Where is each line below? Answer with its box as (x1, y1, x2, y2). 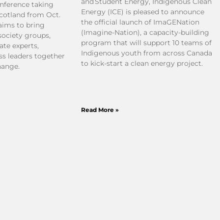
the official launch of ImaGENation (81, 17, 199, 27)
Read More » (81, 106, 119, 113)
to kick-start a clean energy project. (81, 58, 203, 68)
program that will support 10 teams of (81, 38, 212, 47)
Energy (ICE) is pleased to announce (81, 7, 204, 16)
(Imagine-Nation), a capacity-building (81, 27, 209, 37)
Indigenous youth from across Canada (81, 48, 212, 57)
